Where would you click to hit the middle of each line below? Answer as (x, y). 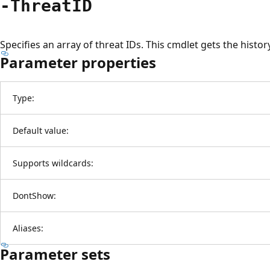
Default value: (41, 130)
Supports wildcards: (53, 163)
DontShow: (34, 195)
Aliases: (28, 228)
